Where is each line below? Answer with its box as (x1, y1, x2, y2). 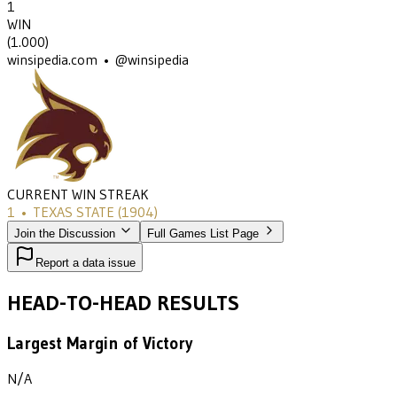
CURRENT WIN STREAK (7, 184, 149, 203)
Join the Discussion (14, 226, 119, 240)
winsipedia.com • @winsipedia (7, 50, 189, 68)
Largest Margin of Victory (7, 332, 193, 354)
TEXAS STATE (33, 202, 114, 221)
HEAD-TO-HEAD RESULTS (7, 289, 239, 315)
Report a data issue (35, 255, 136, 269)
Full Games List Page (147, 226, 259, 240)
